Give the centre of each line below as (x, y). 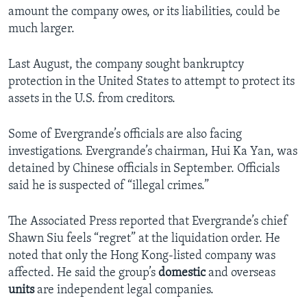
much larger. (41, 29)
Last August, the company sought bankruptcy (126, 64)
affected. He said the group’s (83, 273)
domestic (182, 273)
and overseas (241, 273)
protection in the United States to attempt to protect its (151, 82)
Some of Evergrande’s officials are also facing (125, 134)
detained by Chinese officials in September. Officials (144, 169)
